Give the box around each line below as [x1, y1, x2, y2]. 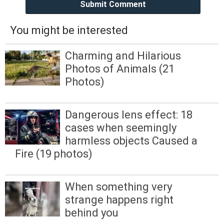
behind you [65, 206, 118, 219]
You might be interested [10, 23, 128, 36]
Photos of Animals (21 [65, 62, 174, 75]
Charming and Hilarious [65, 49, 181, 62]
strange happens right [65, 193, 173, 206]
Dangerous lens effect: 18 [65, 108, 192, 121]
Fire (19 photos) [15, 147, 92, 160]
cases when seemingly [65, 121, 176, 134]
